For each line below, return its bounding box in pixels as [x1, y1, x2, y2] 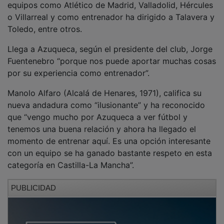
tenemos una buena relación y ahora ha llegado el [7, 116, 196, 127]
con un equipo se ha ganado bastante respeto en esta [7, 140, 212, 151]
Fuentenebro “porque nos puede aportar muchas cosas [7, 48, 216, 59]
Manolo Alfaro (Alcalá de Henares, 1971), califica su [7, 80, 201, 91]
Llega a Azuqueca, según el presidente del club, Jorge [7, 36, 212, 47]
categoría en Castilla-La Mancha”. [7, 152, 134, 163]
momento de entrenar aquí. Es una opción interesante [7, 128, 210, 139]
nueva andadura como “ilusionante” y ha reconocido [7, 92, 205, 103]
